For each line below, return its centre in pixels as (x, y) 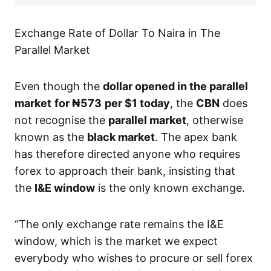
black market (121, 137)
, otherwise (215, 120)
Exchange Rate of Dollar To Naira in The (117, 33)
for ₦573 (78, 103)
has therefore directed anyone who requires (127, 154)
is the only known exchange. (170, 188)
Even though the (59, 87)
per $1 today (137, 103)
